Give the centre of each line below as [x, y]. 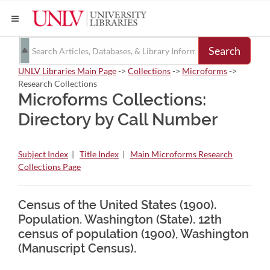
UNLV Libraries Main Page [67, 71]
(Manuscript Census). [77, 248]
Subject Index [43, 154]
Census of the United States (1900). [117, 205]
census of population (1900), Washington [133, 234]
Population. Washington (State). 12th [120, 219]
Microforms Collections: [112, 100]
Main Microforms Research [181, 154]
